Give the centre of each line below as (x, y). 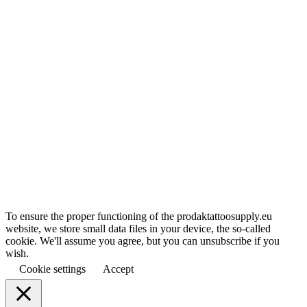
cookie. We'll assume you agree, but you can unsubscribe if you (143, 241)
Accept (118, 269)
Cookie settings (52, 269)
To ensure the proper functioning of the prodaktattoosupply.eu (139, 217)
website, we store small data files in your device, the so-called (138, 229)
